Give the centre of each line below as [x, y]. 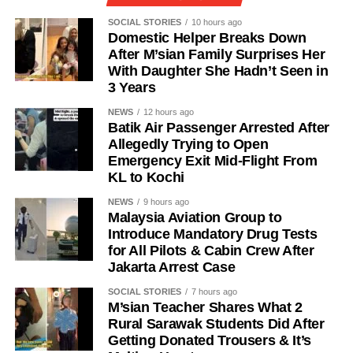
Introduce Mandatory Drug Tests [212, 234]
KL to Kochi [146, 177]
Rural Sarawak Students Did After [216, 323]
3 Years [132, 87]
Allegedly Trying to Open [188, 144]
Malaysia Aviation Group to [195, 217]
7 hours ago [214, 291]
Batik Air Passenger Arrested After [218, 127]
